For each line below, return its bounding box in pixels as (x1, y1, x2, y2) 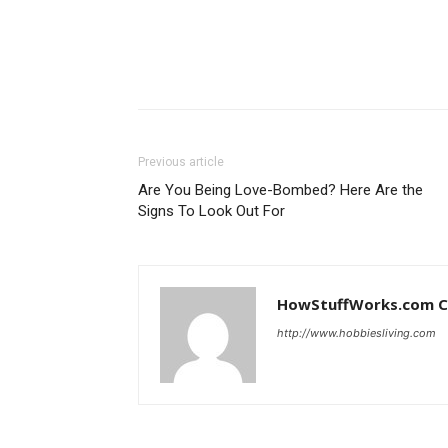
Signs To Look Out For (138, 201, 285, 220)
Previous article (138, 154, 224, 169)
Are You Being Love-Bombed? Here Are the (138, 180, 423, 199)
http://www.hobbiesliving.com (277, 325, 436, 340)
